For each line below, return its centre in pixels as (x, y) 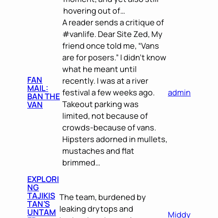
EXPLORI (43, 179)
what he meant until (100, 69)
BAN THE (44, 96)
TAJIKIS (41, 195)
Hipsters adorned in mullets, (115, 139)
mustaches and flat (99, 151)
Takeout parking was (101, 104)
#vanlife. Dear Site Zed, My (113, 34)
